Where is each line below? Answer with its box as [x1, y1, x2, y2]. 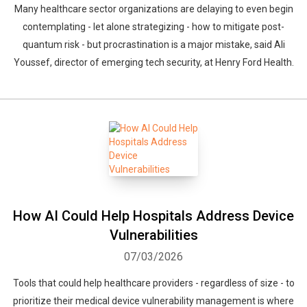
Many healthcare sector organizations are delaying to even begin [14, 3, 293, 14]
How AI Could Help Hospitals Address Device [13, 208, 294, 224]
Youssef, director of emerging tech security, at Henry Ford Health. [13, 57, 294, 68]
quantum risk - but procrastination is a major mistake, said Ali [22, 39, 285, 50]
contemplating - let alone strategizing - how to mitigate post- [23, 21, 284, 32]
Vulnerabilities [109, 227, 198, 243]
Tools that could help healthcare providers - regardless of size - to [12, 278, 295, 288]
